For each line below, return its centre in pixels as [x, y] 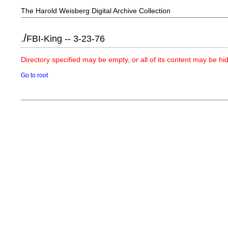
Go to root [35, 75]
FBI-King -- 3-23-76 [66, 39]
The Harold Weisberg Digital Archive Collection [96, 11]
